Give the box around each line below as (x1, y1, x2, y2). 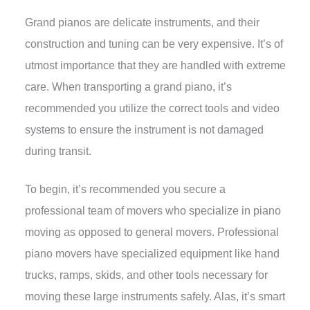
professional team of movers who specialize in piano (24, 205, 281, 217)
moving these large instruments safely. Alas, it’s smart (24, 291, 285, 303)
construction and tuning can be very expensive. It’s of (24, 37, 283, 50)
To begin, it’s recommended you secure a (24, 183, 226, 196)
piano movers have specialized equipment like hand (24, 248, 280, 260)
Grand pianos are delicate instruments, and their (24, 16, 259, 28)
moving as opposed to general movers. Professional (24, 226, 279, 239)
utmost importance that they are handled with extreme (24, 59, 286, 71)
